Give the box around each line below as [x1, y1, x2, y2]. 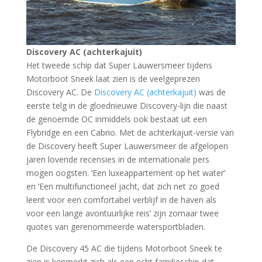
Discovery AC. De [26, 86, 94, 98]
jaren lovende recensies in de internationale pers [26, 153, 209, 165]
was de [196, 86, 226, 98]
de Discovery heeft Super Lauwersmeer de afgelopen [26, 140, 228, 151]
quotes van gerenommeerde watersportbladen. [26, 220, 205, 232]
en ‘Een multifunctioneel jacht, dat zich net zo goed [26, 180, 219, 192]
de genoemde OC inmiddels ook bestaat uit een [26, 113, 207, 125]
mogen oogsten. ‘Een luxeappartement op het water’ [26, 167, 225, 178]
